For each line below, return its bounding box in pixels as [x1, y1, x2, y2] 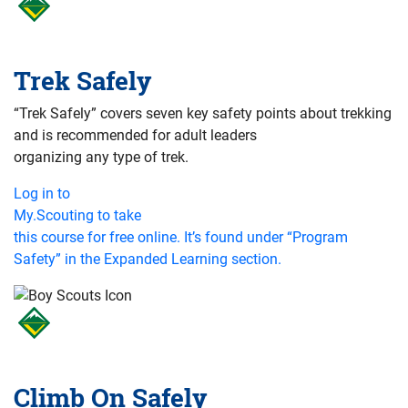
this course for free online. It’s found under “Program [14, 228, 348, 246]
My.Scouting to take [14, 206, 141, 224]
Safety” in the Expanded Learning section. [14, 250, 281, 268]
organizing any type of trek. [14, 148, 189, 166]
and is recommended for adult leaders [14, 126, 257, 144]
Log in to [14, 184, 70, 202]
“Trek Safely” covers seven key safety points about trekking [14, 104, 392, 122]
